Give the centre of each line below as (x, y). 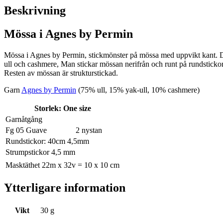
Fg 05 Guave (26, 130)
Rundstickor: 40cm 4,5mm (47, 141)
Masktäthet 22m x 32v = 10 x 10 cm (62, 165)
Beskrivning (35, 11)
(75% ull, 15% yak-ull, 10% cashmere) (138, 90)
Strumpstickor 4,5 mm (40, 152)
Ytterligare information (65, 188)
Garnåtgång (25, 119)
